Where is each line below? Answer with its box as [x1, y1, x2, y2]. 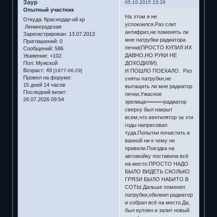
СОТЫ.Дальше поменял [124, 184, 185, 190]
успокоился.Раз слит [124, 21, 176, 27]
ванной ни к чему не [124, 137, 175, 143]
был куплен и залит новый [124, 207, 189, 213]
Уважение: [23, 52, 48, 59]
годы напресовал [124, 122, 167, 128]
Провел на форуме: [23, 74, 72, 80]
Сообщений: [23, 45, 53, 51]
